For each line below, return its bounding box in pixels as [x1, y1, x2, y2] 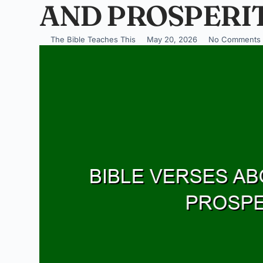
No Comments [208, 35, 261, 44]
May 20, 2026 [147, 35, 198, 44]
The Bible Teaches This [50, 35, 136, 44]
